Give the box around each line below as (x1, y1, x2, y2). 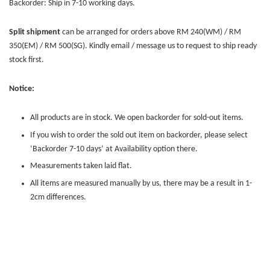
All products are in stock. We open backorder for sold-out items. (30, 113, 243, 123)
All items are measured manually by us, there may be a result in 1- (30, 178, 252, 188)
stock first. (9, 55, 44, 65)
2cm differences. (30, 192, 86, 202)
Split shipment (9, 28, 60, 37)
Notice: (9, 84, 34, 94)
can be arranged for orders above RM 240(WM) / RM (60, 28, 241, 37)
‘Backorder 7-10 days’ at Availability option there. (30, 144, 198, 154)
